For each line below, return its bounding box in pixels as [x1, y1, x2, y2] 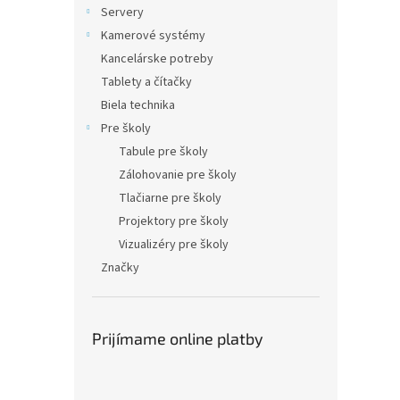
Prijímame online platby [92, 329, 263, 348]
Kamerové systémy [101, 27, 205, 45]
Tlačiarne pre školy [119, 189, 221, 207]
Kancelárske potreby [101, 50, 213, 68]
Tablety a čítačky [101, 73, 192, 91]
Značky [101, 259, 139, 277]
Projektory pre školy [119, 212, 229, 230]
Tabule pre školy [119, 143, 208, 161]
